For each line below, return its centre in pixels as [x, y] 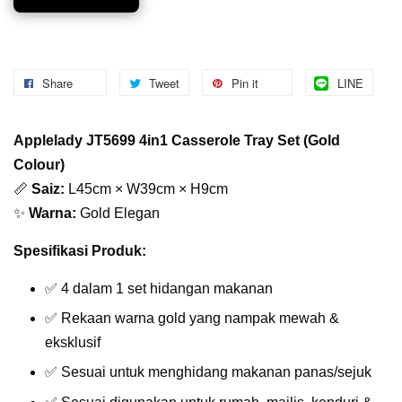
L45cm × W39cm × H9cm [146, 188]
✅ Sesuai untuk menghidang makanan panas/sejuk [208, 372]
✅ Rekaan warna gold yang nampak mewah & [192, 318]
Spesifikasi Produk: [80, 250]
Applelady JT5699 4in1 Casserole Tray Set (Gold [177, 140]
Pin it [245, 83]
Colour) [39, 164]
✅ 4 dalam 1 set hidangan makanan [159, 288]
